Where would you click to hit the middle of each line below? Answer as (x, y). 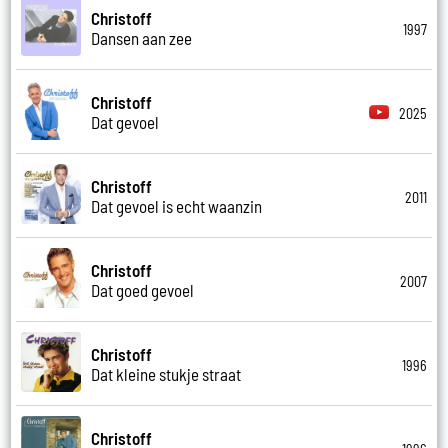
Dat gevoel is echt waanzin (177, 205)
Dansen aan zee (142, 37)
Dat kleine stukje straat (166, 373)
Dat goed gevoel (143, 289)
